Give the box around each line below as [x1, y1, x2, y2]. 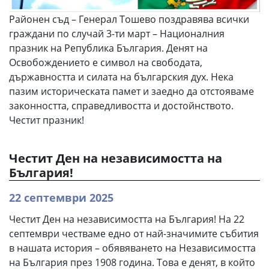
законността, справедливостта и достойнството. [9, 99, 234, 113]
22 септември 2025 [9, 190, 113, 205]
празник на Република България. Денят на [9, 41, 208, 55]
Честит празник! [9, 113, 84, 127]
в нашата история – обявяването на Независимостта [9, 241, 256, 255]
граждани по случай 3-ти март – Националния [9, 27, 225, 41]
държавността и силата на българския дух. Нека [9, 70, 234, 84]
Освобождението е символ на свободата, [9, 56, 202, 70]
